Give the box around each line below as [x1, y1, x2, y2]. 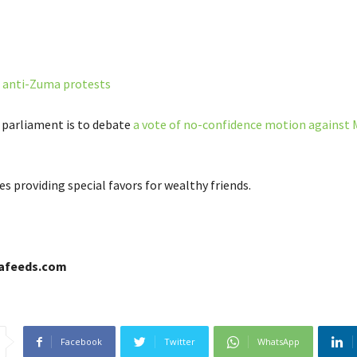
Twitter [163, 335, 195, 347]
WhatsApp [257, 335, 300, 347]
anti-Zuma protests [2, 76, 111, 92]
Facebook [60, 335, 102, 347]
